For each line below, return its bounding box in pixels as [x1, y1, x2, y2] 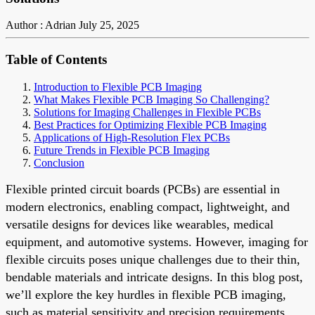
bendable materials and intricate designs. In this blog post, [6, 269, 303, 284]
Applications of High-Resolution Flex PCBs [34, 131, 230, 143]
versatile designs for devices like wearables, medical [6, 217, 274, 231]
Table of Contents [6, 52, 107, 67]
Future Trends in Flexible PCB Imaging [34, 143, 210, 156]
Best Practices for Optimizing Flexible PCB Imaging [34, 118, 266, 131]
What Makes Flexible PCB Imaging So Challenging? [34, 93, 269, 105]
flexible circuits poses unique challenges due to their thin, [6, 252, 300, 266]
